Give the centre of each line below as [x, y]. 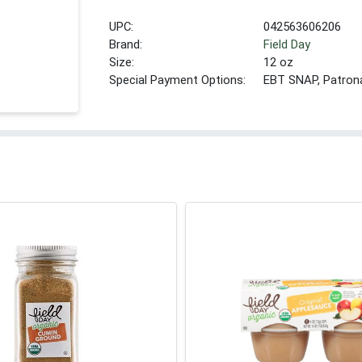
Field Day [287, 44]
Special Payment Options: [178, 80]
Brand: [126, 44]
